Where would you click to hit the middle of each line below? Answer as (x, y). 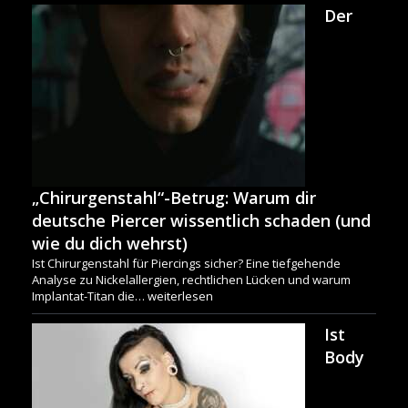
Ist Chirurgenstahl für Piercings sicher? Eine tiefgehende (186, 264)
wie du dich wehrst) (110, 244)
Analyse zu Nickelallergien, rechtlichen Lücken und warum (191, 280)
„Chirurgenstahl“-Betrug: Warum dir (174, 198)
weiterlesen (180, 296)
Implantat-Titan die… (90, 296)
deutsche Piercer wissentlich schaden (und (201, 221)
